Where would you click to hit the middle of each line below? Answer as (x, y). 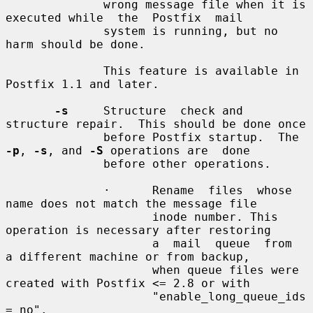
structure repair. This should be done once (156, 124)
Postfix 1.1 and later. (82, 84)
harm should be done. (75, 44)
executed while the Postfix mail (124, 17)
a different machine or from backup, (128, 256)
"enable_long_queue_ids (79, 296)
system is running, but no (54, 31)
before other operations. (54, 163)
